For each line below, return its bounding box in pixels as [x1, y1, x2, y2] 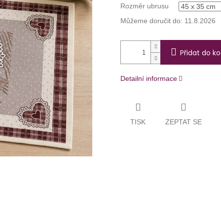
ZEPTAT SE [165, 117, 202, 126]
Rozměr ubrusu [120, 2, 169, 10]
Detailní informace [120, 74, 177, 83]
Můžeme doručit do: [120, 17, 183, 25]
